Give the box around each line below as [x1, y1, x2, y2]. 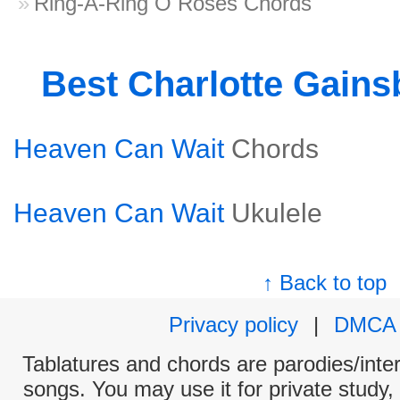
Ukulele [231, 198, 322, 228]
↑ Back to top [262, 271, 387, 295]
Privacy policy [169, 312, 298, 337]
